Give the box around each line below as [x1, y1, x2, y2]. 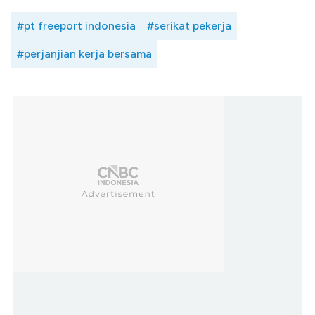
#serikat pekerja [147, 18, 231, 32]
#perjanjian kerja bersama [17, 46, 152, 60]
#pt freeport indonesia [17, 18, 136, 32]
